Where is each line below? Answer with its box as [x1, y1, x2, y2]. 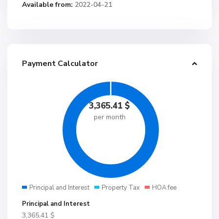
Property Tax [102, 183, 140, 192]
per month [93, 112, 126, 122]
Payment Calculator [22, 58, 98, 69]
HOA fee [152, 183, 176, 192]
